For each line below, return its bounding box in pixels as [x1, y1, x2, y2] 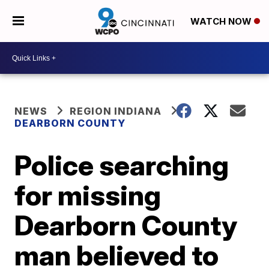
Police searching [14, 148, 229, 182]
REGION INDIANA [70, 105, 162, 117]
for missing [14, 178, 162, 212]
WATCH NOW [190, 16, 254, 28]
